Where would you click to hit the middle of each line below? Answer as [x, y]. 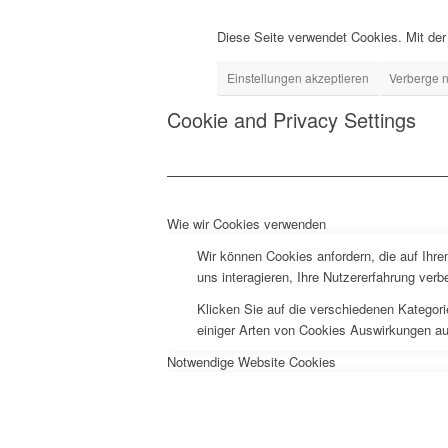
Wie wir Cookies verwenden [246, 224]
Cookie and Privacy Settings [291, 120]
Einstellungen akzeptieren [298, 78]
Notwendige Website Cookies [251, 362]
